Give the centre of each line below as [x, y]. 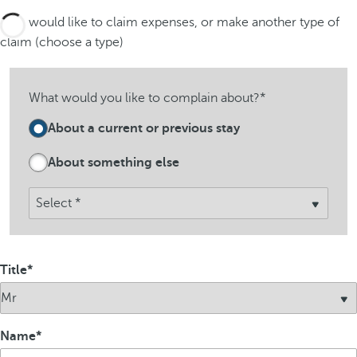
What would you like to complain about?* [147, 98]
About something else [114, 163]
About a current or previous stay [144, 128]
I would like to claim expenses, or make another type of [181, 22]
